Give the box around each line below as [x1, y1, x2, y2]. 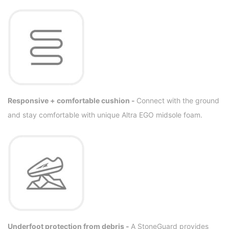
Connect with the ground [136, 96, 219, 105]
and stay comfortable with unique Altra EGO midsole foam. [8, 110, 202, 120]
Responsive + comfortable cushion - [8, 96, 136, 105]
